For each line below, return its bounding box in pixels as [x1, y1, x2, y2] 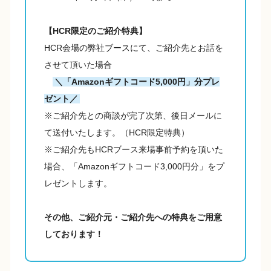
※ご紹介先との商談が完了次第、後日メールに [44, 111, 222, 121]
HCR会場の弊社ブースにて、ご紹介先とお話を [44, 43, 223, 53]
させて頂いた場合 [44, 60, 112, 70]
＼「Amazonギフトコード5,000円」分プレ [54, 77, 220, 87]
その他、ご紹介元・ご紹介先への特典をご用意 [44, 212, 222, 223]
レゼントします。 [44, 178, 112, 189]
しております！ [44, 229, 103, 240]
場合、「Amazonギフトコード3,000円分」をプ [44, 162, 224, 172]
